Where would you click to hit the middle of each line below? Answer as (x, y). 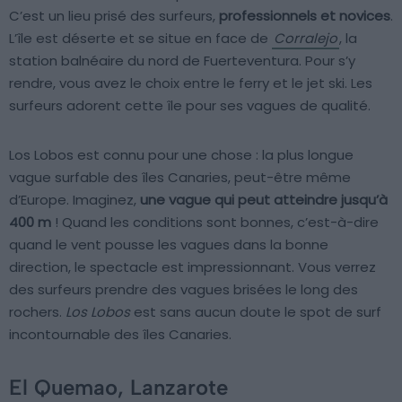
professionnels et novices (305, 16)
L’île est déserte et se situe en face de (140, 39)
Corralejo (306, 39)
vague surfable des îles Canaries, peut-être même (180, 178)
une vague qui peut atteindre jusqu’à (264, 200)
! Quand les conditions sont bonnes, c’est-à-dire (215, 223)
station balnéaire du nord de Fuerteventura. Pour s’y (182, 61)
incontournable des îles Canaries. (120, 335)
